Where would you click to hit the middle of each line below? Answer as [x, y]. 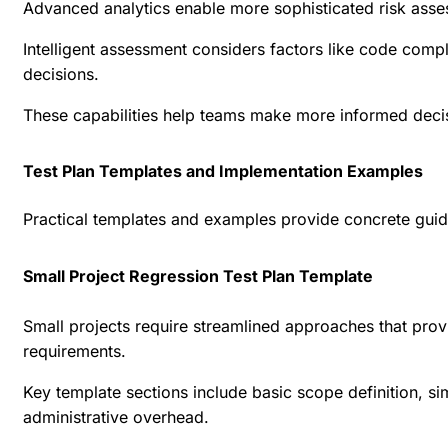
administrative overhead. [116, 417]
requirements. [74, 351]
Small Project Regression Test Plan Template [198, 276]
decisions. [61, 73]
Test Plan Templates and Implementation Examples [223, 171]
